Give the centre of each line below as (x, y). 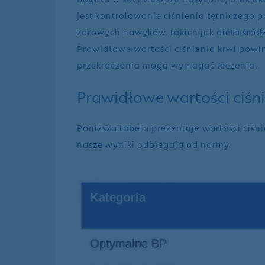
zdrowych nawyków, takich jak (147, 31)
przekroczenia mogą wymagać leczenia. (167, 64)
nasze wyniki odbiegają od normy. (154, 144)
